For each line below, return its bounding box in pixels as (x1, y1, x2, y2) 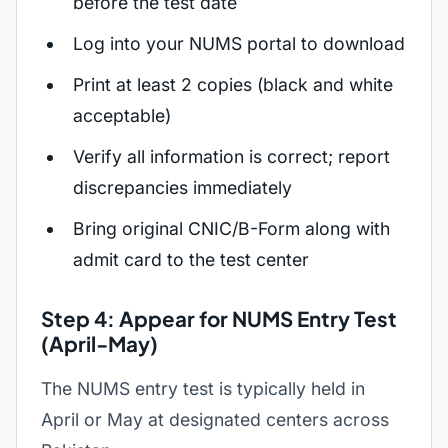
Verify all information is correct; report (73, 146, 390, 167)
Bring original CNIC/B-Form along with (73, 218, 390, 239)
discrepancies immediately (73, 177, 292, 198)
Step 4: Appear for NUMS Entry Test (41, 306, 397, 332)
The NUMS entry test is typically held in (41, 378, 365, 399)
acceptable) (73, 105, 171, 126)
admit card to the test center (73, 249, 309, 270)
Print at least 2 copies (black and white (73, 74, 393, 95)
